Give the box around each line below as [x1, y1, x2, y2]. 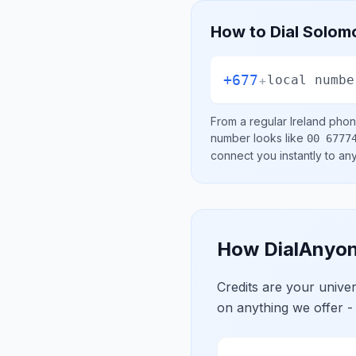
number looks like [211, 131, 307, 145]
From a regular [211, 114, 290, 128]
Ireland [290, 114, 326, 128]
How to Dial [211, 22, 303, 41]
